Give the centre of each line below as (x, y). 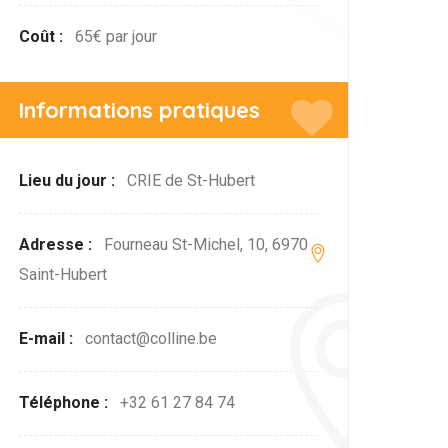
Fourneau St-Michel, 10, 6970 (206, 245)
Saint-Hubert (63, 275)
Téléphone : (66, 403)
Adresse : (58, 245)
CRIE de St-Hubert (191, 181)
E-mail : (48, 339)
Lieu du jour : (69, 181)
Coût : (43, 37)
